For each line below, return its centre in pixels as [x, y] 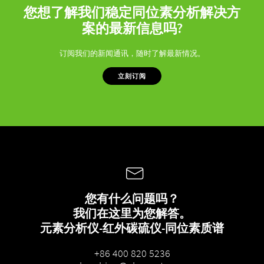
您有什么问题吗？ [132, 199]
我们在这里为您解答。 [132, 213]
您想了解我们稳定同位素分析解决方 [132, 12]
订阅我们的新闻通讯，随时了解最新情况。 [132, 54]
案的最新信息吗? [132, 28]
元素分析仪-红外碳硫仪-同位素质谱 [132, 228]
